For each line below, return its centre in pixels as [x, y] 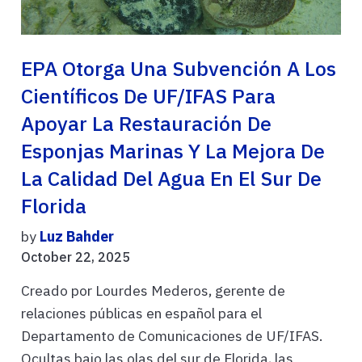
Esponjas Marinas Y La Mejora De [173, 152]
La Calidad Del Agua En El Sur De [171, 179]
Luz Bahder [77, 237]
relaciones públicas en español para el [141, 314]
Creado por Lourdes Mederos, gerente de [153, 291]
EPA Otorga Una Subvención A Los [179, 69]
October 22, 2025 [76, 257]
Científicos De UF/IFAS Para [148, 97]
